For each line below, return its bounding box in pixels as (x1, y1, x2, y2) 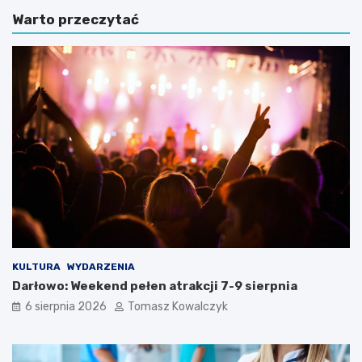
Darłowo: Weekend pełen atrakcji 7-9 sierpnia (12, 279, 297, 294)
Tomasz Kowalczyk (128, 300, 228, 314)
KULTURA (12, 261, 61, 273)
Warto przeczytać (12, 11, 139, 27)
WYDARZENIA (67, 261, 135, 273)
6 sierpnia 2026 (25, 300, 107, 314)
